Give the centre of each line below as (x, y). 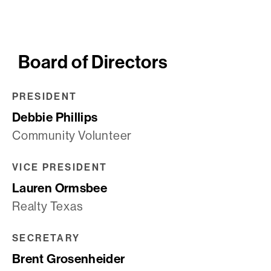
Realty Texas (48, 206)
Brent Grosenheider (69, 259)
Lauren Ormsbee (60, 188)
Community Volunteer (72, 135)
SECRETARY (46, 238)
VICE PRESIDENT (60, 167)
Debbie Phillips (55, 117)
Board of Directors (93, 62)
